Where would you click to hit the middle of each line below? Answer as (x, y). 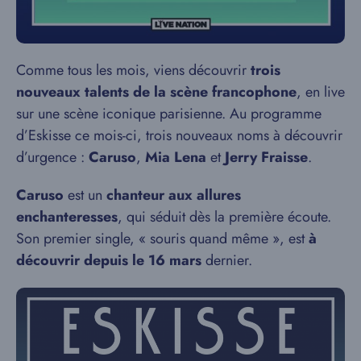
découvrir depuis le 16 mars (109, 261)
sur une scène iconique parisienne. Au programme (169, 114)
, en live (321, 92)
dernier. (227, 261)
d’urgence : (52, 158)
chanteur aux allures (174, 195)
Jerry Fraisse (266, 158)
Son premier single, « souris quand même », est (162, 239)
